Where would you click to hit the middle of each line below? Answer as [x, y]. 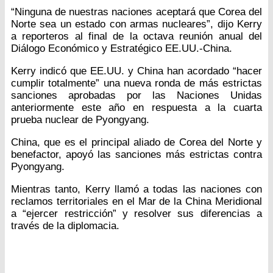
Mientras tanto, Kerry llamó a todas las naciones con [136, 190]
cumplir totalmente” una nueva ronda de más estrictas [136, 83]
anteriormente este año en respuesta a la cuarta [136, 108]
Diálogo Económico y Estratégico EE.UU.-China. [122, 49]
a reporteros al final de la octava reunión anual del [136, 37]
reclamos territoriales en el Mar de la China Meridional [136, 202]
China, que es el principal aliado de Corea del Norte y [136, 143]
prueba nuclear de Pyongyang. [80, 120]
